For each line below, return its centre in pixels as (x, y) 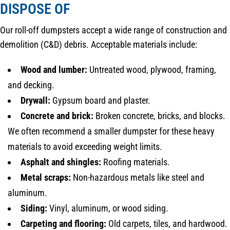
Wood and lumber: (54, 69)
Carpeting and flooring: (63, 223)
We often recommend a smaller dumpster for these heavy (111, 131)
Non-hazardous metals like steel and (138, 177)
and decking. (31, 85)
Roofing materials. (136, 162)
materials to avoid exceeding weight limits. (85, 146)
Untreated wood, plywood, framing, (152, 69)
